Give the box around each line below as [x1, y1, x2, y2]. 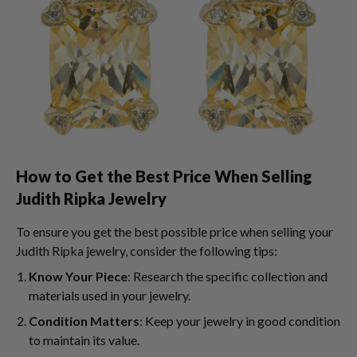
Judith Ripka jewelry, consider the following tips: [16, 243, 277, 258]
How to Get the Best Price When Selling [16, 167, 312, 186]
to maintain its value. [29, 332, 139, 347]
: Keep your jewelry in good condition [139, 313, 340, 328]
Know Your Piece [29, 269, 127, 284]
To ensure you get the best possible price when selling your [16, 224, 333, 239]
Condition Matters [29, 313, 139, 328]
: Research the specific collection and [127, 269, 328, 284]
